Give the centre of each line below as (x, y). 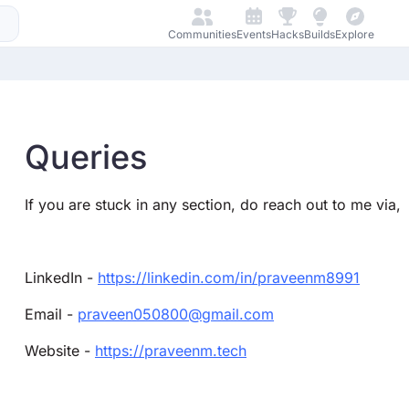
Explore (355, 34)
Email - (51, 314)
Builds (320, 34)
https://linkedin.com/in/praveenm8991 (229, 278)
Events (254, 34)
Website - (60, 351)
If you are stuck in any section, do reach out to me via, (213, 204)
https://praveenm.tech (171, 351)
